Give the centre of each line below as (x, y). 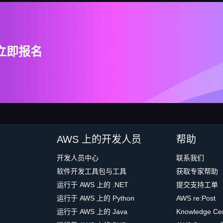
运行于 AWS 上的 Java (92, 212)
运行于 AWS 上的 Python (96, 198)
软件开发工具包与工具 (92, 171)
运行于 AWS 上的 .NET (93, 185)
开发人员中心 (78, 158)
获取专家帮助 (197, 171)
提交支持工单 (197, 185)
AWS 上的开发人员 (99, 140)
